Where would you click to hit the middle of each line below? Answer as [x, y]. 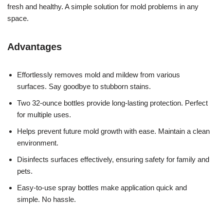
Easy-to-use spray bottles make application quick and [102, 187]
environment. [38, 143]
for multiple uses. [44, 114]
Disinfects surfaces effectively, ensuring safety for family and [113, 159]
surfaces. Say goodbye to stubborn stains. [84, 86]
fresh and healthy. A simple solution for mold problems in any [103, 6]
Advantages [35, 46]
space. [18, 18]
